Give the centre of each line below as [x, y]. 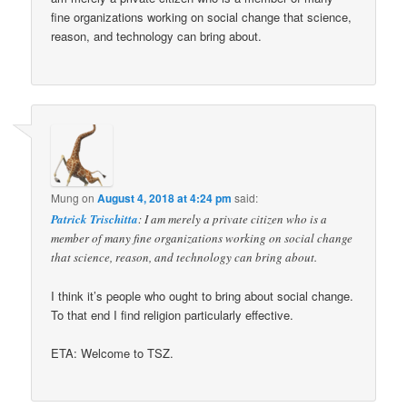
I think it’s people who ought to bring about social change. [203, 295]
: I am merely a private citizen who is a [233, 218]
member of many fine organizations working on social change [202, 238]
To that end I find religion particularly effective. [173, 314]
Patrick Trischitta [95, 218]
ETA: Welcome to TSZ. [113, 353]
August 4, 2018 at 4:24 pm [165, 198]
